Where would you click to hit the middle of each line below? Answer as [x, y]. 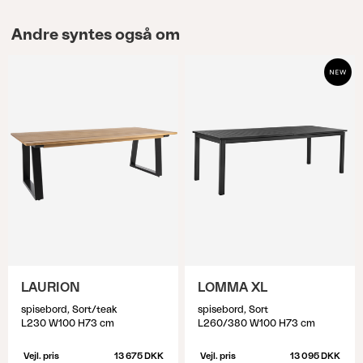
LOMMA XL [233, 288]
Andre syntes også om [95, 35]
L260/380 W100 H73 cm [256, 323]
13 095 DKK [315, 356]
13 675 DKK [139, 356]
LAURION [51, 288]
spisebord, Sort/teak [69, 310]
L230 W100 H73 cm [68, 323]
